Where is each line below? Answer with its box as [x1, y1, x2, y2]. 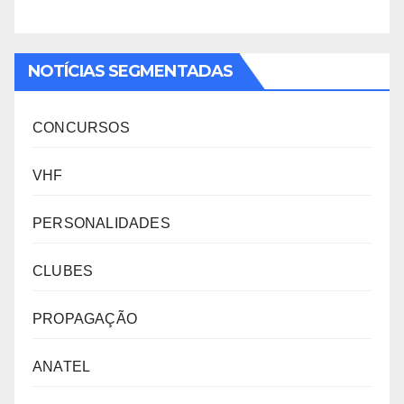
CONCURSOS [32, 120, 130, 136]
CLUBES [32, 263, 94, 280]
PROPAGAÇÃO [32, 311, 137, 327]
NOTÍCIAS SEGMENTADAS [28, 61, 233, 82]
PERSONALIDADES [32, 216, 170, 232]
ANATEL [32, 359, 91, 375]
